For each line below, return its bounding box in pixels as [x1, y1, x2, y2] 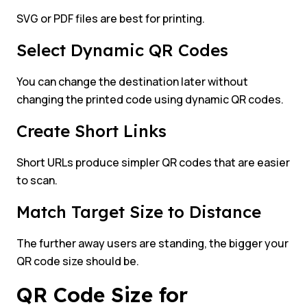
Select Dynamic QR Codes [16, 40, 228, 61]
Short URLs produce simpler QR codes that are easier [16, 155, 290, 171]
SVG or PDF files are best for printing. [16, 11, 205, 27]
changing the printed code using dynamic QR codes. [16, 92, 284, 108]
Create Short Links [16, 121, 167, 142]
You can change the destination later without [16, 74, 248, 90]
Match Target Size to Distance [16, 201, 261, 223]
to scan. [16, 173, 58, 188]
